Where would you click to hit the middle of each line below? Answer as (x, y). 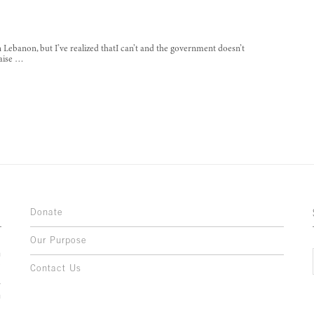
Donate (46, 212)
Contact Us (55, 268)
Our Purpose (58, 240)
